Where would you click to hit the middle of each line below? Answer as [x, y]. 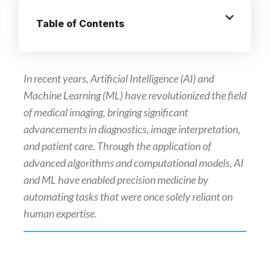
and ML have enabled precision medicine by [116, 180]
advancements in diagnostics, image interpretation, [132, 129]
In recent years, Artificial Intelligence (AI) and [118, 79]
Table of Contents [80, 23]
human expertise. [60, 214]
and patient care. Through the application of [117, 146]
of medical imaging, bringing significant [105, 112]
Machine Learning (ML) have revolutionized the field [135, 96]
